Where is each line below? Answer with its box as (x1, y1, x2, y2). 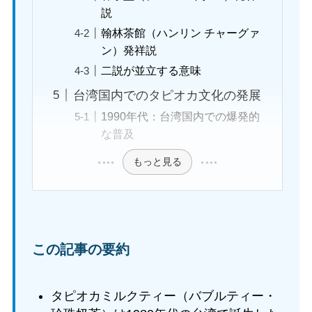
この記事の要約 (31, 242, 130, 258)
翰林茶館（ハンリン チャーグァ (101, 26, 260, 39)
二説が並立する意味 (101, 63, 202, 77)
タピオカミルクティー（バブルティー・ (50, 288, 276, 303)
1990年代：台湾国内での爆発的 (101, 109, 260, 123)
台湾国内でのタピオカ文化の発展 (73, 88, 262, 102)
